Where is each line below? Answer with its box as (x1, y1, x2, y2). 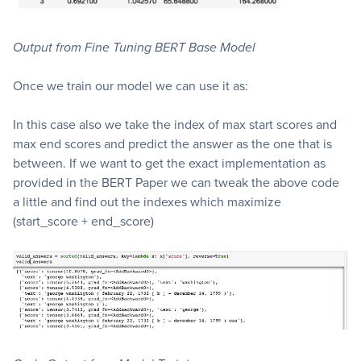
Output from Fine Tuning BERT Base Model (13, 37, 255, 56)
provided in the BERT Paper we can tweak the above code (13, 172, 339, 192)
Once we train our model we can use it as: (13, 76, 248, 95)
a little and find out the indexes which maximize (13, 192, 281, 211)
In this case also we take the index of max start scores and (13, 114, 337, 134)
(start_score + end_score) (13, 211, 154, 230)
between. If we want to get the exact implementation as (13, 153, 326, 172)
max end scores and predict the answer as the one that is (13, 134, 332, 153)
